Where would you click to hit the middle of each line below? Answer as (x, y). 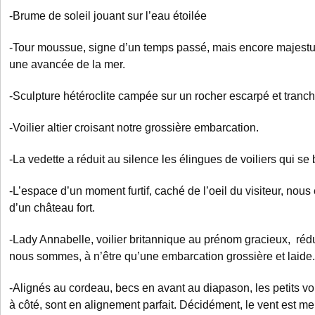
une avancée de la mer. (67, 64)
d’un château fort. (52, 208)
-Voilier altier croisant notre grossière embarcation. (134, 128)
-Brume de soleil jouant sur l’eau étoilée (108, 16)
